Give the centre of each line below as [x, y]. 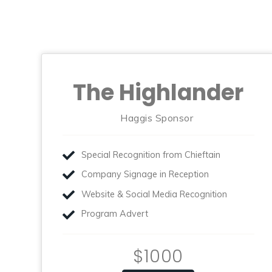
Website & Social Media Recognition [154, 194]
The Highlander [158, 92]
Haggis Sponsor [158, 117]
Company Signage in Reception [145, 175]
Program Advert [114, 214]
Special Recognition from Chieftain [151, 155]
